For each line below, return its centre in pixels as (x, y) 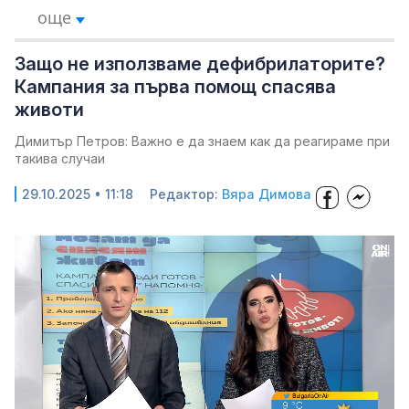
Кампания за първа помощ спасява (175, 87)
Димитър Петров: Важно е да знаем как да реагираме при (202, 141)
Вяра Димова (267, 194)
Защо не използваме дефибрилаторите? (200, 64)
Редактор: (186, 194)
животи (49, 110)
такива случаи (60, 158)
